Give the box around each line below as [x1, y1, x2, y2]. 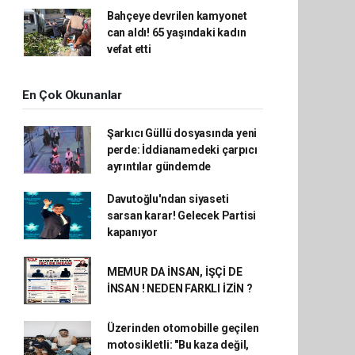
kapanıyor [106, 225, 158, 239]
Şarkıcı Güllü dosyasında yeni [106, 126, 258, 139]
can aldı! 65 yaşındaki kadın [106, 25, 246, 39]
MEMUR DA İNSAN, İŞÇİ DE [106, 265, 242, 278]
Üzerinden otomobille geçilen [106, 321, 259, 334]
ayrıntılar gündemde [106, 159, 212, 173]
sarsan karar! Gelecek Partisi [106, 208, 257, 222]
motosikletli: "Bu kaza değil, [106, 338, 250, 351]
